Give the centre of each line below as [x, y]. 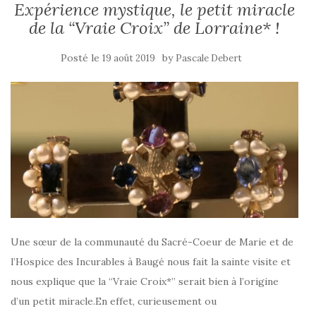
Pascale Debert [208, 58]
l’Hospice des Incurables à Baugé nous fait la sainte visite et [151, 261]
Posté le [81, 58]
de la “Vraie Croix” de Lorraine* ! [154, 28]
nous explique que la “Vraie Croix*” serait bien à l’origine [145, 281]
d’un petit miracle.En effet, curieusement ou [114, 301]
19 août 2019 [128, 58]
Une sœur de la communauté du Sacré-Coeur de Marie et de [152, 242]
